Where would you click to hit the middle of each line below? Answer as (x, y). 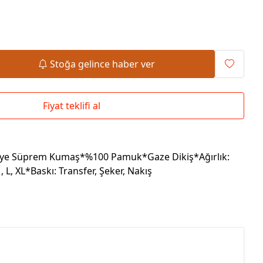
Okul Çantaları (37, 8)
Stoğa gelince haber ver (103, 64)
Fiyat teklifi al (71, 106)
